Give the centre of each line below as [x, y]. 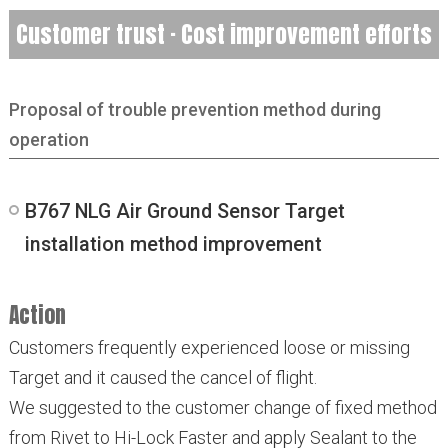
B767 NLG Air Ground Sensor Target [184, 212]
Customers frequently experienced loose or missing [209, 348]
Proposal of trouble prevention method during [194, 109]
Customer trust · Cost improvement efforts [224, 33]
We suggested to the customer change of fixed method [222, 408]
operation [48, 139]
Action [37, 315]
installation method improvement [173, 245]
